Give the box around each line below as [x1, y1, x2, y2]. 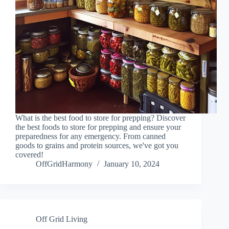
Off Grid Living [36, 215, 87, 224]
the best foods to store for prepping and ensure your [15, 123, 181, 132]
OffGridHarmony [36, 159, 93, 169]
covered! [15, 150, 43, 159]
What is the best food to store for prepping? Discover [15, 113, 186, 123]
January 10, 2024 [104, 159, 159, 169]
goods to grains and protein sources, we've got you [15, 141, 178, 150]
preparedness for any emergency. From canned [15, 132, 166, 141]
